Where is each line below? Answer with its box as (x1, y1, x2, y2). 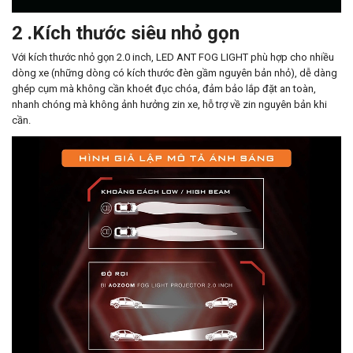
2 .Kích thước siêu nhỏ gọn (12, 22, 240, 44)
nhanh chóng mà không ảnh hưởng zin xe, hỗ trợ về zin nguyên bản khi (12, 98, 327, 110)
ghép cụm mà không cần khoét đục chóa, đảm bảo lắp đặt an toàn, (12, 83, 316, 95)
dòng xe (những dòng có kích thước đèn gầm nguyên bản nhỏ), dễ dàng (12, 67, 337, 79)
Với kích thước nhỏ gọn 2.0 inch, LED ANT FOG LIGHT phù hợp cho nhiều (12, 51, 334, 63)
